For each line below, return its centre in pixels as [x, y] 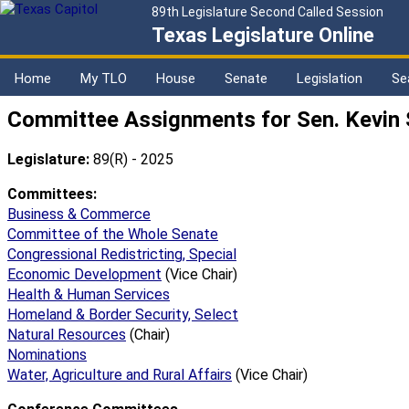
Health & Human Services [89, 295]
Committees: [52, 194]
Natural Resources [67, 335]
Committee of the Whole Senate [113, 235]
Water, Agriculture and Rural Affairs [120, 375]
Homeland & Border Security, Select [123, 315]
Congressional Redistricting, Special [122, 255]
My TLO [104, 79]
